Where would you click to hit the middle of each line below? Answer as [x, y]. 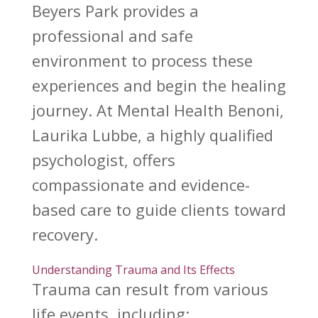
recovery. [65, 235]
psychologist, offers [103, 160]
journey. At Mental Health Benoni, [158, 110]
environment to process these [142, 61]
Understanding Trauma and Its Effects [133, 270]
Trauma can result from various [150, 289]
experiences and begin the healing [159, 86]
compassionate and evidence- [141, 185]
